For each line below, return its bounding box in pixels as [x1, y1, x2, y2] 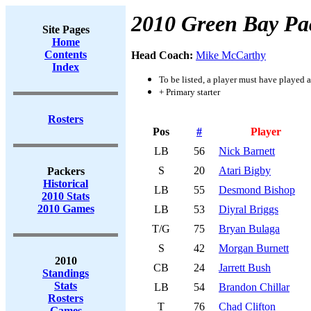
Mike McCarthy [196, 49, 266, 61]
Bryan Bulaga [219, 223, 280, 235]
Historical [43, 178, 88, 190]
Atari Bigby [219, 165, 271, 176]
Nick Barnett [219, 145, 275, 157]
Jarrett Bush [219, 262, 271, 274]
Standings [42, 267, 89, 279]
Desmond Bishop [219, 184, 295, 196]
